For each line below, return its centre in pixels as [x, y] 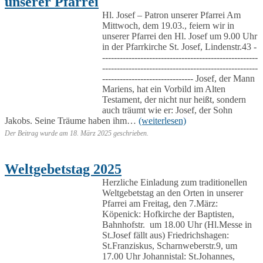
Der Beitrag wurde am [37, 133]
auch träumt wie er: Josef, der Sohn [167, 110]
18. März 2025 [91, 133]
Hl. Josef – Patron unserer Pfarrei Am [171, 15]
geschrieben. [130, 133]
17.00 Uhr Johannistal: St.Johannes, [168, 256]
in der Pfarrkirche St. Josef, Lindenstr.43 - [179, 46]
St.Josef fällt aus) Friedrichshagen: [166, 235]
